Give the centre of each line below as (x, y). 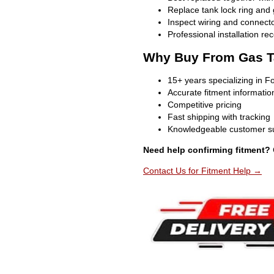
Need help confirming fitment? (207, 150)
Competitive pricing (205, 105)
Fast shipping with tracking (219, 117)
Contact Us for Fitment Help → (202, 171)
